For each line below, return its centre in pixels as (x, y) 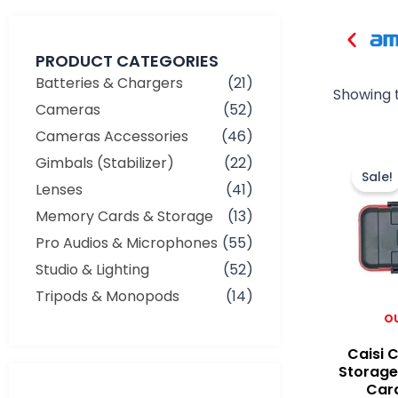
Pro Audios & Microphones (127, 243)
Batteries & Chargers (109, 83)
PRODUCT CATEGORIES (127, 60)
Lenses (59, 189)
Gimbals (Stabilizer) (105, 163)
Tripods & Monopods (107, 296)
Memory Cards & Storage (124, 216)
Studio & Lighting (92, 269)
